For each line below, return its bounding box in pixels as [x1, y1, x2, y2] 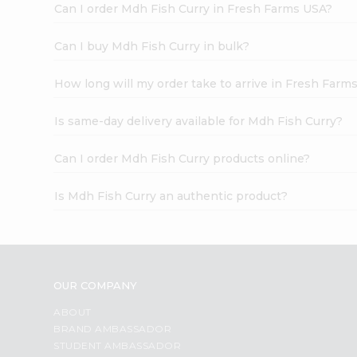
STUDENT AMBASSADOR [53, 339, 182, 351]
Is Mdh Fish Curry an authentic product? [54, 188, 288, 203]
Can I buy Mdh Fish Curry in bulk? [54, 38, 250, 53]
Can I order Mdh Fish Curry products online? [54, 151, 311, 166]
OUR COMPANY [53, 278, 138, 292]
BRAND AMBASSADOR [53, 322, 172, 335]
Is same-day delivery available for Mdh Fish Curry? [54, 113, 343, 128]
